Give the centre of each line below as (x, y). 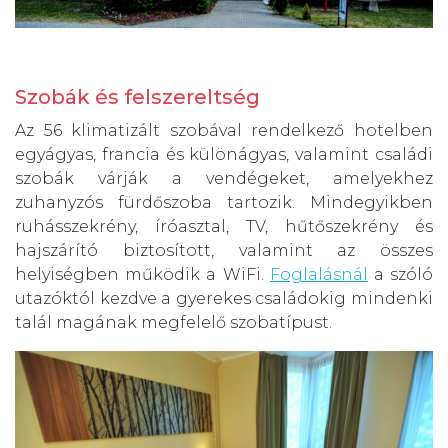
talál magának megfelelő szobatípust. (173, 323)
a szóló (400, 275)
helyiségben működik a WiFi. (142, 275)
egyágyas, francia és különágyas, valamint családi (224, 155)
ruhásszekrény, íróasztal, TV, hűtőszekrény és (224, 227)
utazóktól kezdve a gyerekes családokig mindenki (224, 299)
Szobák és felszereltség (137, 97)
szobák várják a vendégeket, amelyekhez (224, 179)
